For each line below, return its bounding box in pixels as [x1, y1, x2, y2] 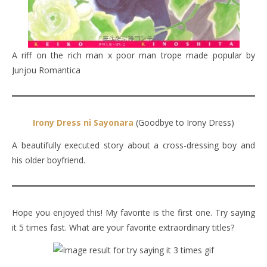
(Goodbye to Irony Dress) [133, 116, 234, 128]
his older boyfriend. [12, 154, 85, 166]
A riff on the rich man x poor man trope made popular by [12, 49, 255, 61]
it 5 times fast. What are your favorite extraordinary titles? [12, 221, 234, 233]
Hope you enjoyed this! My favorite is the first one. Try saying [12, 206, 255, 218]
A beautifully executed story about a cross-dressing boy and [12, 139, 255, 151]
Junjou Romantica [12, 64, 80, 76]
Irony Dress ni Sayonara [33, 116, 133, 128]
